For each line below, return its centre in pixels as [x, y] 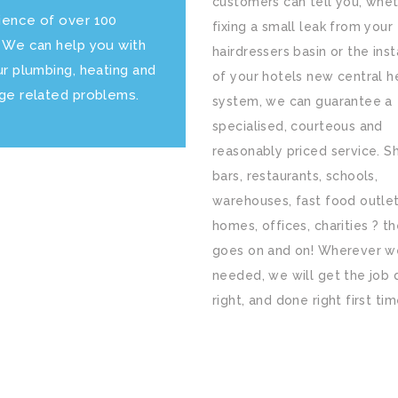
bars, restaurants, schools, [295, 176]
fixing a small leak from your [303, 27]
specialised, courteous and [298, 126]
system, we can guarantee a [302, 101]
